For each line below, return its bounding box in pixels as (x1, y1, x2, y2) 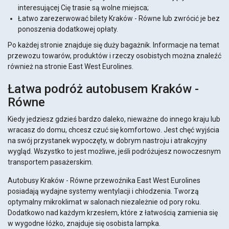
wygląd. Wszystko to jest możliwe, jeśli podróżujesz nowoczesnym (8, 147, 221, 156)
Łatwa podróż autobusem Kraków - (8, 82, 199, 97)
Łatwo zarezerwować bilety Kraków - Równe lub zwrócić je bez (18, 14, 220, 23)
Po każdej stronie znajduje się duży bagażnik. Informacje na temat (8, 41, 219, 50)
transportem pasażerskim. (8, 158, 93, 167)
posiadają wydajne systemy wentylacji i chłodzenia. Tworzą (8, 187, 199, 196)
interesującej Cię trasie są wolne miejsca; (18, 4, 149, 12)
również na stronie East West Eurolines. (8, 62, 133, 71)
